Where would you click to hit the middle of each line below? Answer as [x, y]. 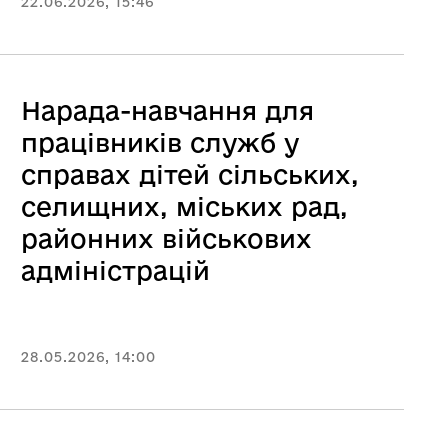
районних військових [166, 238]
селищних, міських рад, [184, 206]
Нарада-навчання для [167, 110]
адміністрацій [115, 270]
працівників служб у [160, 142]
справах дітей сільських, [190, 174]
